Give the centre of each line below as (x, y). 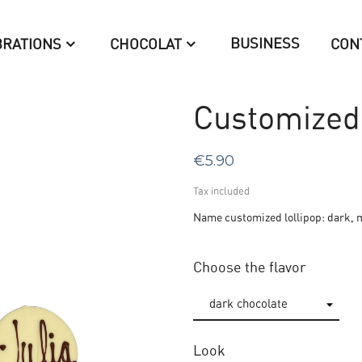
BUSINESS (265, 44)
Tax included (221, 192)
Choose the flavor (250, 268)
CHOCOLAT (146, 45)
